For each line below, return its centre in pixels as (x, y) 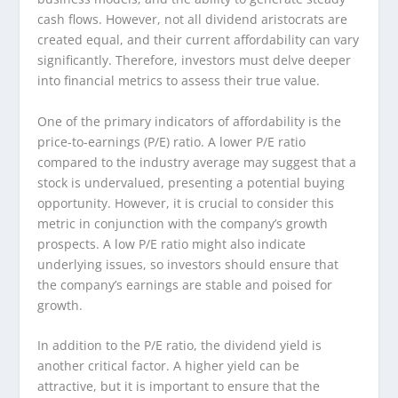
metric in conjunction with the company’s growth (183, 223)
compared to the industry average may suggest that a (197, 162)
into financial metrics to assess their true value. (179, 81)
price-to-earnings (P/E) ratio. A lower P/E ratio (172, 141)
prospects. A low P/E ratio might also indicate (172, 243)
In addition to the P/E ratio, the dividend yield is (180, 346)
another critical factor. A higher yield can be (169, 366)
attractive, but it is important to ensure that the (179, 386)
